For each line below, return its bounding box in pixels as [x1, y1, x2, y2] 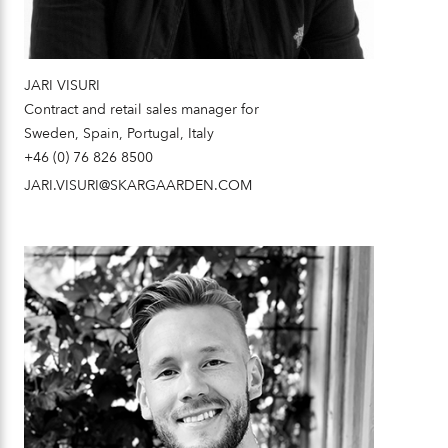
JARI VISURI [24, 76, 100, 95]
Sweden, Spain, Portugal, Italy [24, 124, 214, 143]
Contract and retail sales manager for [24, 100, 259, 119]
